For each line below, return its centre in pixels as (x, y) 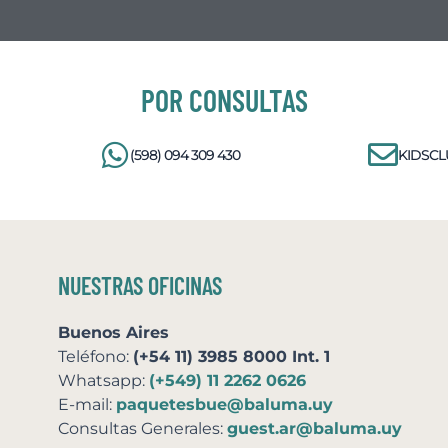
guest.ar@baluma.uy (314, 429)
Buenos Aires (113, 333)
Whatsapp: (103, 381)
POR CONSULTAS (224, 99)
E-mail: (86, 405)
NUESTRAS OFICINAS (139, 286)
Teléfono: (95, 357)
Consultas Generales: (142, 429)
